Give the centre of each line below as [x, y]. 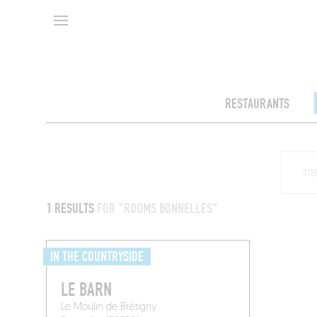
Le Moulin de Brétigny [109, 308]
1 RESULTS [72, 209]
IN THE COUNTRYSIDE [97, 257]
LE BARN [87, 290]
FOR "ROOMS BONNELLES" [158, 209]
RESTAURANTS [257, 104]
